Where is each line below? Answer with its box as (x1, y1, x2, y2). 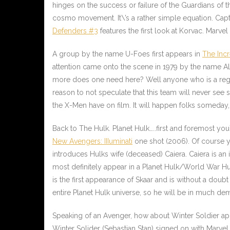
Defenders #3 (52, 27, 98, 35)
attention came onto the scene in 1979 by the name (52, 63, 223, 71)
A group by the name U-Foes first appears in (52, 50, 202, 59)
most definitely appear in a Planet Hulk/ (52, 163, 183, 171)
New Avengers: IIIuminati (52, 137, 132, 146)
